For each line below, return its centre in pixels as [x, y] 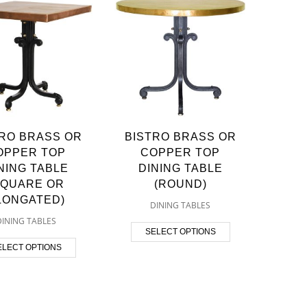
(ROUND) [180, 184]
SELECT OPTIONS [180, 231]
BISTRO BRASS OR [180, 136]
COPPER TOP [181, 152]
